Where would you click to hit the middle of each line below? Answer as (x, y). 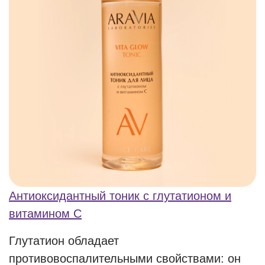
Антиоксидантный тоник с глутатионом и (120, 196)
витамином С (45, 214)
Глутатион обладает (64, 241)
